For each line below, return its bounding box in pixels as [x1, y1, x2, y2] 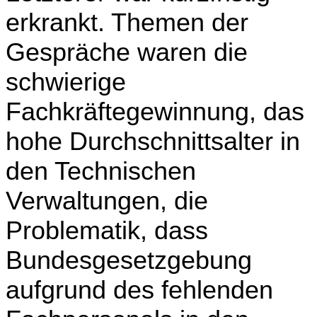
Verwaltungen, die [6, 185, 208, 215]
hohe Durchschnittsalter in [6, 126, 300, 156]
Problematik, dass [6, 215, 208, 245]
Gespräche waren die [6, 37, 248, 67]
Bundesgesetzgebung [6, 245, 252, 275]
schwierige [6, 67, 126, 96]
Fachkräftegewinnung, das [6, 96, 304, 126]
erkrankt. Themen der [6, 7, 248, 37]
